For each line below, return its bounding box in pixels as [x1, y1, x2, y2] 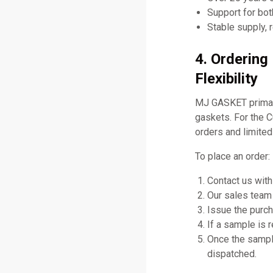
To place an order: [195, 150, 270, 162]
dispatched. [207, 247, 257, 260]
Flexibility [195, 69, 258, 87]
